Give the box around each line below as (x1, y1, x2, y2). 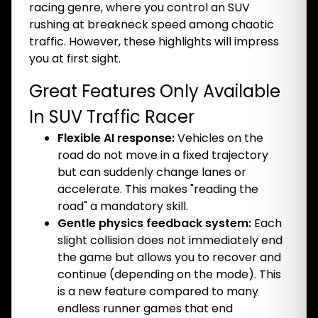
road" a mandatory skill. (57, 198, 188, 214)
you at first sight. (29, 50, 121, 67)
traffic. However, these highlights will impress (29, 33, 279, 50)
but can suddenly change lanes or (57, 164, 246, 180)
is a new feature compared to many (57, 283, 258, 300)
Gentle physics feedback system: (57, 215, 251, 231)
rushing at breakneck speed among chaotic (29, 16, 274, 33)
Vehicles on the (175, 130, 263, 146)
